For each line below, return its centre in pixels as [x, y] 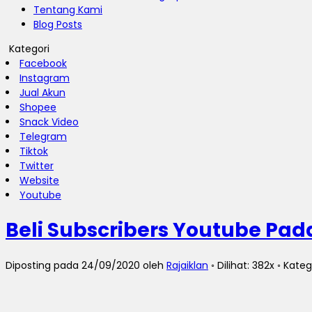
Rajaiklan [187, 265]
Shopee [38, 107]
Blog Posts [58, 24]
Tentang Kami [68, 10]
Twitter [37, 166]
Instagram [45, 78]
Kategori [29, 49]
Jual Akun [42, 93]
